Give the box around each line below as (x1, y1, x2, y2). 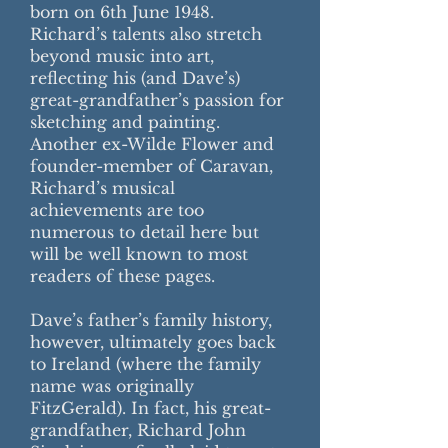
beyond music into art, (30, 46, 214, 66)
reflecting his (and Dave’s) (30, 68, 240, 88)
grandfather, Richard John (30, 420, 246, 440)
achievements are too (30, 200, 204, 220)
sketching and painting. (30, 112, 220, 132)
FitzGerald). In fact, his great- (30, 398, 271, 418)
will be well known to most (30, 244, 248, 264)
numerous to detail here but (30, 222, 259, 242)
